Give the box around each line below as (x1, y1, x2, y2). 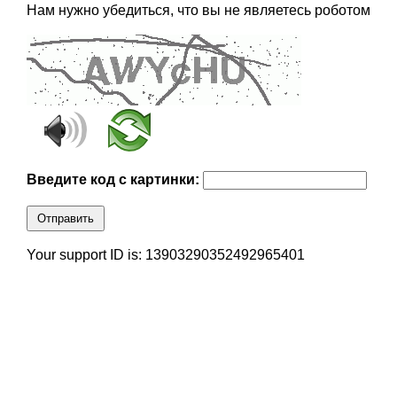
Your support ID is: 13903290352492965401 (26, 247, 305, 263)
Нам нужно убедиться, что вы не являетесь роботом (26, 3, 370, 19)
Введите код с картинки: (26, 172, 203, 188)
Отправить (36, 212, 94, 226)
